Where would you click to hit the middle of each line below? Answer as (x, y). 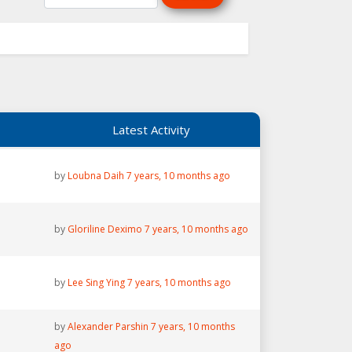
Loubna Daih (95, 176)
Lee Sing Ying (96, 282)
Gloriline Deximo (104, 229)
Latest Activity (151, 130)
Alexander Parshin (108, 326)
